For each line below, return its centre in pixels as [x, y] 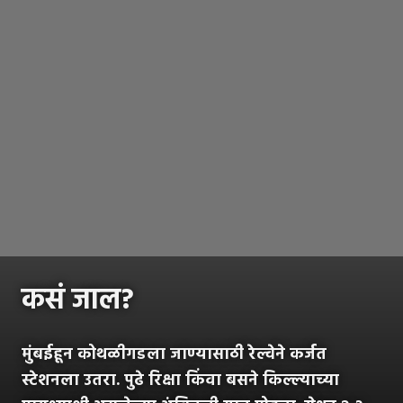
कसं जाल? [78, 300]
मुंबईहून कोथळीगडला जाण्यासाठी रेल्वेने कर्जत [174, 354]
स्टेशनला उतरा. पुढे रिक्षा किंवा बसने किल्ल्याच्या [180, 381]
